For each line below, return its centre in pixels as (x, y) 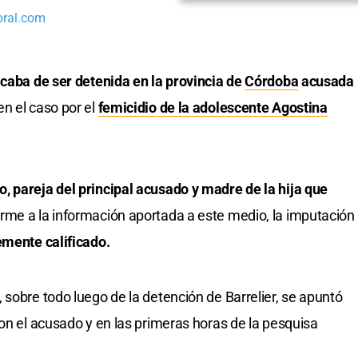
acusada (326, 82)
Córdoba (272, 82)
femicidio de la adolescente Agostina (213, 108)
